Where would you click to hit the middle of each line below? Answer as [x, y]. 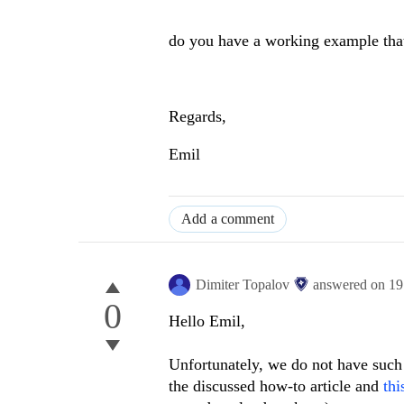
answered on [351, 285]
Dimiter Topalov [243, 285]
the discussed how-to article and [276, 386]
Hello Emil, [207, 321]
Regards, [197, 117]
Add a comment [228, 219]
